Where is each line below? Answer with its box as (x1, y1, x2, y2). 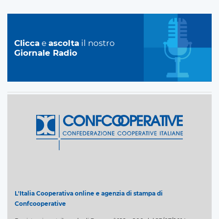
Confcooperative (15, 200, 66, 208)
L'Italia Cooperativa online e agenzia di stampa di (15, 190, 163, 197)
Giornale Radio (14, 47, 77, 58)
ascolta (48, 38, 79, 48)
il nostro (79, 38, 115, 48)
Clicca (14, 38, 40, 48)
